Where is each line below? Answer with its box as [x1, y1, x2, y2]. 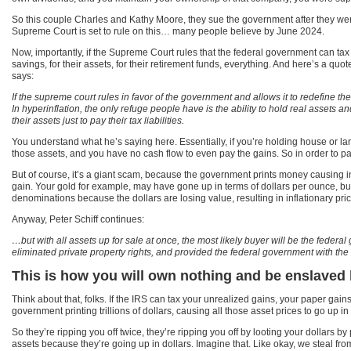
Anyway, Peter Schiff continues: [12, 214, 144, 225]
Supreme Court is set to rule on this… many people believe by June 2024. [12, 26, 324, 37]
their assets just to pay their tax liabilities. [12, 115, 184, 126]
